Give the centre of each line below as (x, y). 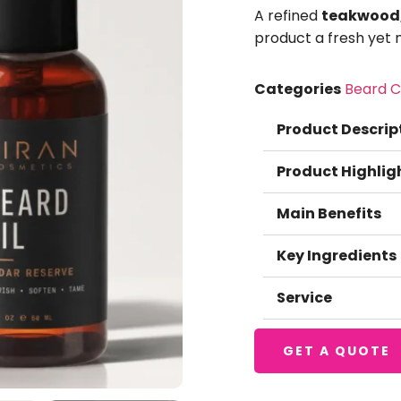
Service (304, 297)
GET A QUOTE (337, 350)
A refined (288, 15)
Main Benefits (329, 213)
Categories (298, 89)
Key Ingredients (337, 255)
